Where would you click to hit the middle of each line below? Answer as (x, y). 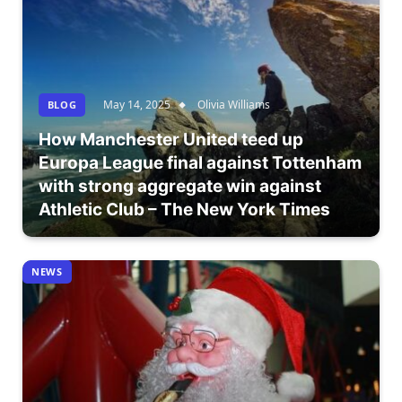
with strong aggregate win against (179, 186)
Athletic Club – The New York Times (184, 209)
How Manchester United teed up (170, 139)
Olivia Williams (234, 104)
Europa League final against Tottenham (200, 162)
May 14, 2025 (137, 104)
